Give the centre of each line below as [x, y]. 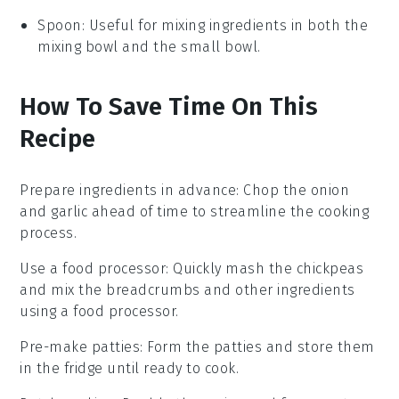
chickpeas [330, 268]
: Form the [177, 346]
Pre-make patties [80, 346]
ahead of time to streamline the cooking [228, 211]
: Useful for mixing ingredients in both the [225, 25]
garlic [69, 211]
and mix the [63, 289]
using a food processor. [99, 311]
